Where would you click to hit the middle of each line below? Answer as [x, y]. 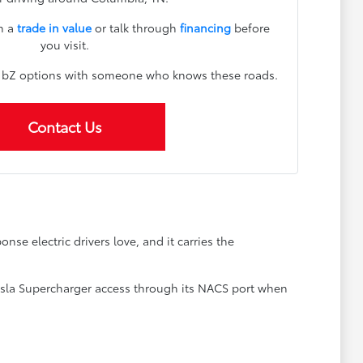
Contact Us [64, 126]
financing [205, 27]
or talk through [135, 27]
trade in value [54, 27]
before [250, 27]
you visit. [64, 44]
